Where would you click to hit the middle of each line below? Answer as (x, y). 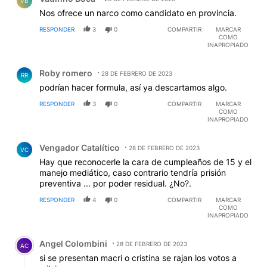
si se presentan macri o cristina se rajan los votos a (138, 258)
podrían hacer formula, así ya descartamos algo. (133, 88)
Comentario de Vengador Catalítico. (91, 139)
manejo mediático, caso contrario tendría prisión (133, 173)
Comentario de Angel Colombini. (83, 235)
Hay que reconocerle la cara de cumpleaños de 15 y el (145, 162)
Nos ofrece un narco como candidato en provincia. (138, 13)
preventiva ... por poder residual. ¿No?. (115, 184)
